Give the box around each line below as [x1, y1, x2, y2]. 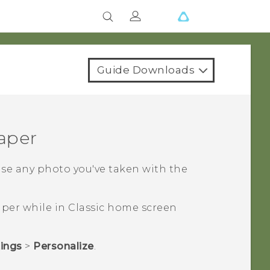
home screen [104, 202, 177, 214]
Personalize [33, 240, 94, 253]
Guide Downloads [96, 64, 195, 76]
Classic [68, 202, 105, 214]
